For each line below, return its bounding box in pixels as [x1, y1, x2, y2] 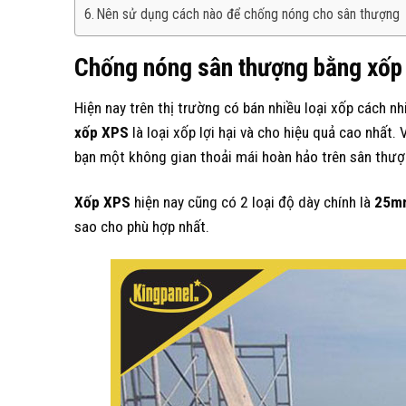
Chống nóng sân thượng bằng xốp [74, 53, 402, 83]
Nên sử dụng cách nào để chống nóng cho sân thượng [97, 6, 401, 24]
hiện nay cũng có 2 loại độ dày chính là [130, 192, 374, 211]
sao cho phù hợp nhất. [74, 217, 209, 236]
